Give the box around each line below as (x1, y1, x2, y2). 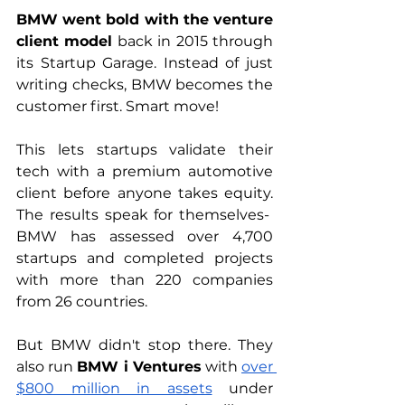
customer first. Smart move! (16, 98, 222, 115)
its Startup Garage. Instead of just (16, 54, 273, 71)
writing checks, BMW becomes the (16, 76, 273, 93)
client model (16, 33, 113, 50)
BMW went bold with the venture (16, 11, 273, 28)
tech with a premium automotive (16, 163, 273, 180)
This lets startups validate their (16, 141, 273, 158)
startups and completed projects (16, 250, 273, 267)
